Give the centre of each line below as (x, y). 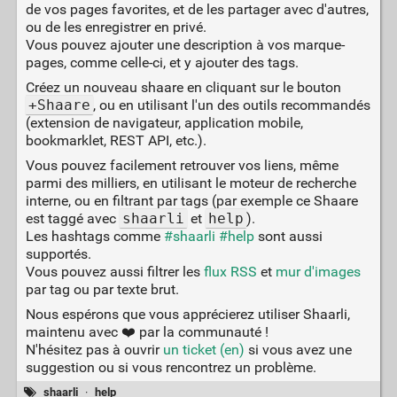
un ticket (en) (203, 349)
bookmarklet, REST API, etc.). (116, 140)
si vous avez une (298, 349)
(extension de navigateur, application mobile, (164, 122)
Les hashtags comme (94, 236)
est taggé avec (72, 218)
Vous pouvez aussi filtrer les (114, 271)
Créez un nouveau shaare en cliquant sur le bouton (183, 87)
